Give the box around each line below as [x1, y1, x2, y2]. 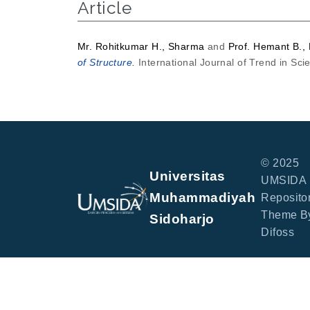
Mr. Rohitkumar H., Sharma [77, 40, 205, 52]
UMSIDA [261, 174, 306, 186]
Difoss [261, 226, 294, 238]
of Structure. [77, 56, 136, 68]
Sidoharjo [149, 211, 215, 226]
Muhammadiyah [149, 190, 256, 205]
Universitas [149, 168, 226, 183]
